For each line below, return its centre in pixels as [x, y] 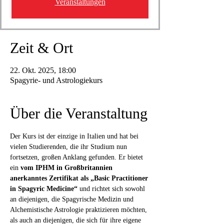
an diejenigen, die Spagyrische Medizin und [73, 199]
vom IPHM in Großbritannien [67, 168]
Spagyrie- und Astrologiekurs [56, 80]
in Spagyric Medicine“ [44, 189]
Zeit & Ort [41, 48]
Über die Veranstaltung [79, 113]
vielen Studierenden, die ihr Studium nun [69, 147]
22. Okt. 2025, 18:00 [43, 70]
